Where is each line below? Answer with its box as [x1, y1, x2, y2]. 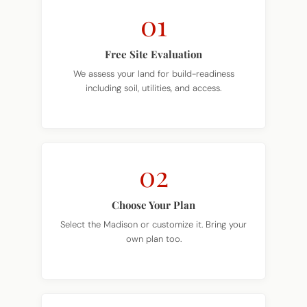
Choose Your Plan [112, 179, 195, 193]
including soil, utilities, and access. [86, 63, 221, 75]
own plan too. [125, 214, 182, 226]
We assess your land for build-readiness [73, 49, 234, 61]
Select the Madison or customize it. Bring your [60, 199, 247, 212]
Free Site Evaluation [105, 28, 202, 42]
